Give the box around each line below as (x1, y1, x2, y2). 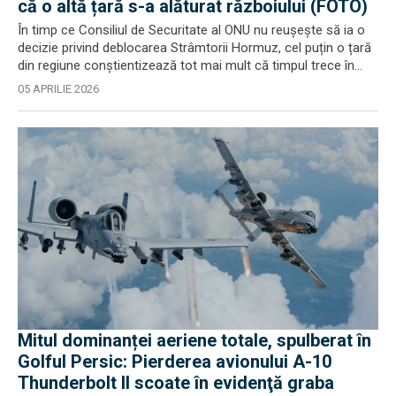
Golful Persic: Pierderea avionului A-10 (18, 351, 331, 372)
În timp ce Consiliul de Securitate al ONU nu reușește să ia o (18, 21, 365, 38)
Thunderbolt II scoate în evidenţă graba (18, 372, 334, 393)
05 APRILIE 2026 (18, 81, 99, 95)
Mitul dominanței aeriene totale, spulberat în (18, 330, 371, 351)
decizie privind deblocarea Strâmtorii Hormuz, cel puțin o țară (18, 39, 371, 56)
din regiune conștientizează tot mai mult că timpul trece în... (18, 57, 362, 73)
